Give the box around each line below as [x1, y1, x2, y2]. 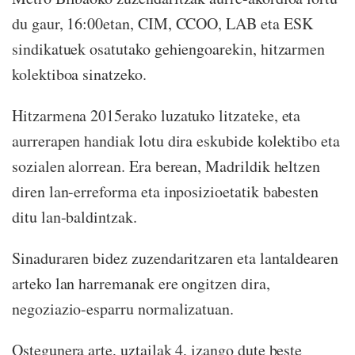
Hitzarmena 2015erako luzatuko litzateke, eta [12, 105, 301, 126]
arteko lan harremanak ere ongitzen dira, [12, 273, 270, 294]
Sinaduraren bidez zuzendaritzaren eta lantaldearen [12, 247, 339, 269]
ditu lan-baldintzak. [12, 206, 137, 227]
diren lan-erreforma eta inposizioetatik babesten [12, 181, 319, 202]
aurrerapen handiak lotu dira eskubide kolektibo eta [12, 130, 340, 151]
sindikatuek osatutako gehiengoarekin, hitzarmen [12, 38, 326, 59]
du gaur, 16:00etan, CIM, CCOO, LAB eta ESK [12, 13, 313, 34]
